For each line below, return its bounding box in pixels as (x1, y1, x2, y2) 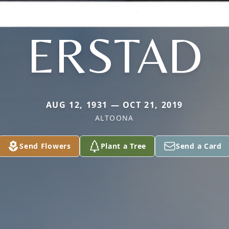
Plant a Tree (100, 141, 147, 151)
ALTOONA (95, 113, 134, 123)
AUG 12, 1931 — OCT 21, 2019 (45, 99, 184, 110)
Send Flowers (19, 141, 71, 151)
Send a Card (176, 141, 222, 151)
